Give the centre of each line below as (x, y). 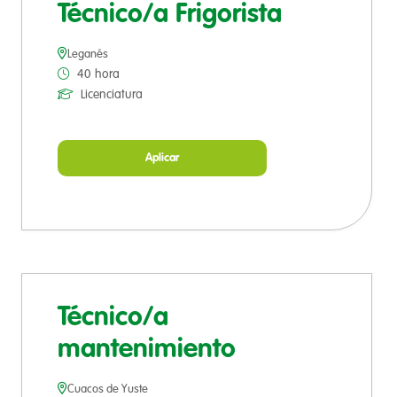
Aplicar (162, 159)
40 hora (98, 75)
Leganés (88, 55)
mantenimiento (147, 350)
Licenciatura (112, 95)
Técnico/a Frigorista (170, 16)
